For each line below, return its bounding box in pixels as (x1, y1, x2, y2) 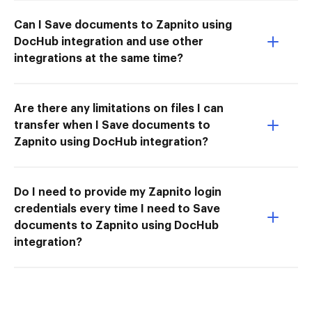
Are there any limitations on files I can (14, 102, 224, 114)
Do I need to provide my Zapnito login (14, 186, 221, 198)
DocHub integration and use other (14, 36, 203, 47)
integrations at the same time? (14, 52, 183, 64)
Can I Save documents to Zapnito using (14, 19, 232, 31)
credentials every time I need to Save (14, 203, 220, 214)
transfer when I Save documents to (14, 119, 210, 131)
